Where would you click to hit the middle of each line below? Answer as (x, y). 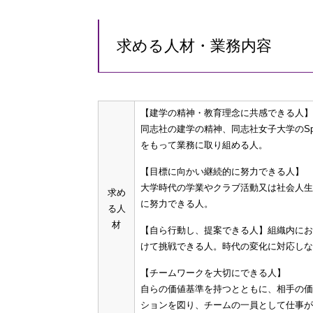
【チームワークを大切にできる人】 (213, 273)
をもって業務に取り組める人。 (204, 145)
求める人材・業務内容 (194, 46)
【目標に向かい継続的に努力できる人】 (222, 172)
